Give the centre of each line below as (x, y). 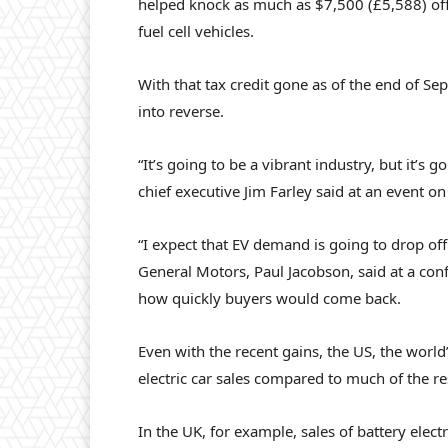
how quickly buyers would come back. (269, 298)
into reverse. (181, 111)
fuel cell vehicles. (196, 31)
